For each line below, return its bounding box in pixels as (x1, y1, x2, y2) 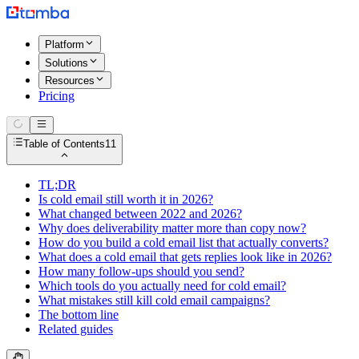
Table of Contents (23, 137, 106, 150)
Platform (45, 38, 84, 51)
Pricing (38, 88, 75, 103)
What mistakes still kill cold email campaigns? (38, 292, 270, 307)
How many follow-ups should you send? (38, 264, 244, 278)
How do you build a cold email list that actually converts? (38, 235, 329, 249)
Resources (45, 74, 95, 87)
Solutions (45, 56, 88, 69)
